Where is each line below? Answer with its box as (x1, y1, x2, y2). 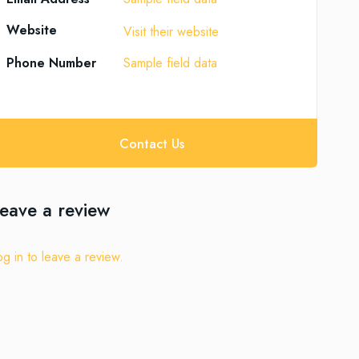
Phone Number (6, 53, 96, 72)
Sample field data (123, 53, 218, 72)
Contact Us (119, 134, 184, 153)
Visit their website (123, 22, 220, 41)
